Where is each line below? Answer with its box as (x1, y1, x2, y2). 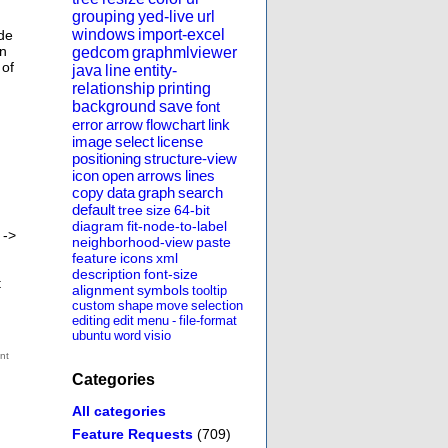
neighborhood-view (72, 234, 193, 251)
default (72, 201, 115, 219)
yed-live (138, 8, 194, 26)
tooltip (192, 283, 227, 299)
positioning (72, 150, 141, 168)
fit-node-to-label (127, 218, 227, 235)
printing (158, 80, 211, 98)
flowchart (146, 116, 205, 134)
